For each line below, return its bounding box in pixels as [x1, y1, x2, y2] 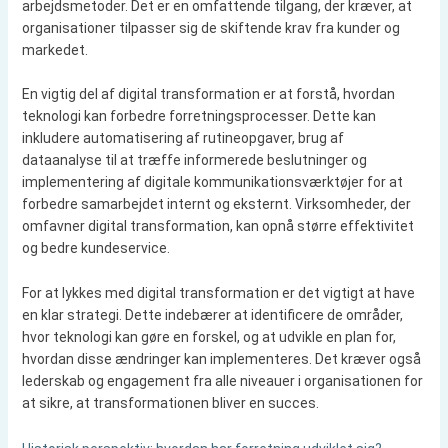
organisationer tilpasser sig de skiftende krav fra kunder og [21, 20, 400, 36]
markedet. [21, 42, 88, 58]
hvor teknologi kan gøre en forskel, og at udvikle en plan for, [21, 328, 396, 345]
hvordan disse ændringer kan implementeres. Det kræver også [21, 350, 421, 367]
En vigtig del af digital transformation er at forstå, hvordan [21, 86, 395, 103]
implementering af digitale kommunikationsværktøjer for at [21, 174, 403, 191]
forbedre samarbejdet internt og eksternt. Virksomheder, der [21, 196, 411, 213]
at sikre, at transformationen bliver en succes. [21, 394, 319, 411]
